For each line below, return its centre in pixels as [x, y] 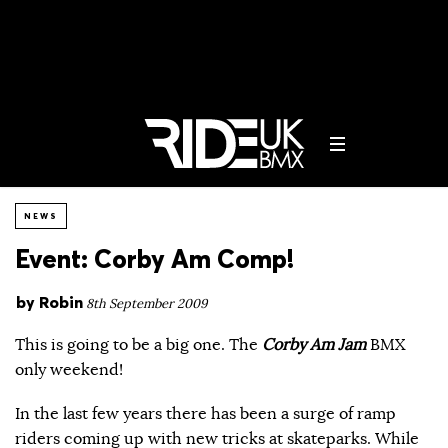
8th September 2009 [146, 304]
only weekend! [69, 369]
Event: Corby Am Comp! [154, 259]
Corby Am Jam [314, 344]
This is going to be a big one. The [138, 344]
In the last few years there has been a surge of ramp [205, 413]
